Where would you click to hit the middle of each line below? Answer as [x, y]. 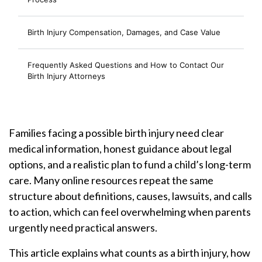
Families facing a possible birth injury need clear [116, 133]
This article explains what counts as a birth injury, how [130, 253]
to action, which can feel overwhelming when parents [130, 212]
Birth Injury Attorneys [66, 76]
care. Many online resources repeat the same [111, 180]
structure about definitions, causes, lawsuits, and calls [130, 196]
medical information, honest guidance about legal [120, 149]
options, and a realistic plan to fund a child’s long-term [130, 164]
